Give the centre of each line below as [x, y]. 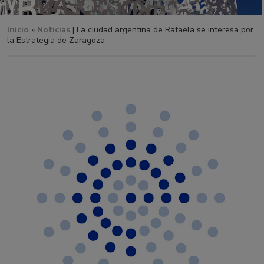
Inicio [18, 30]
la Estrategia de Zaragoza [56, 40]
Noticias [54, 30]
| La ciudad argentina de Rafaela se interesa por [162, 30]
